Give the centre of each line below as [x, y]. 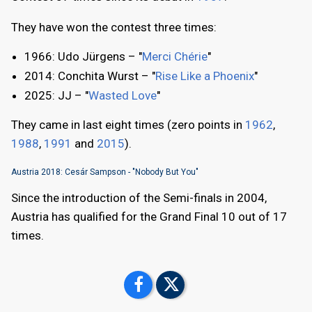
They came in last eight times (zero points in [128, 124]
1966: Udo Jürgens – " [83, 56]
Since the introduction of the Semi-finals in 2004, [139, 197]
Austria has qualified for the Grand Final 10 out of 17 [149, 216]
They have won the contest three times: [114, 27]
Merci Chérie [175, 56]
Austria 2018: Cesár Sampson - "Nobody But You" [105, 172]
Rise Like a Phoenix [205, 76]
